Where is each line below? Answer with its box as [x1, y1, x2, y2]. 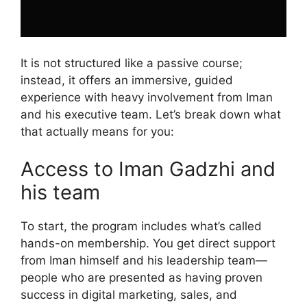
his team [21, 180, 100, 205]
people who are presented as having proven [21, 271, 262, 285]
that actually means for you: [21, 124, 174, 138]
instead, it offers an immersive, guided [21, 73, 233, 87]
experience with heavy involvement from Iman [21, 90, 273, 104]
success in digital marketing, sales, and [21, 288, 237, 302]
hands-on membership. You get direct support [21, 236, 275, 251]
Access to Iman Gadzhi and [21, 157, 275, 182]
